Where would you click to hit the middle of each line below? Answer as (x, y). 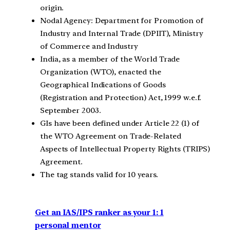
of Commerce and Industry (89, 46)
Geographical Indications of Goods (103, 84)
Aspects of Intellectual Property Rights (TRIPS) (125, 149)
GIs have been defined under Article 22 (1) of (120, 123)
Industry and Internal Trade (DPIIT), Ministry (122, 33)
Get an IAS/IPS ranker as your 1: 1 (99, 213)
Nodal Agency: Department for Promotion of (122, 20)
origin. (52, 7)
